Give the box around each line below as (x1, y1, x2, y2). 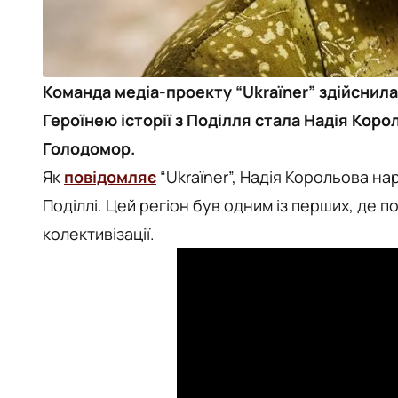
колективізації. (43, 223, 155, 244)
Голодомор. (43, 138, 135, 159)
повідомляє (64, 166, 156, 187)
